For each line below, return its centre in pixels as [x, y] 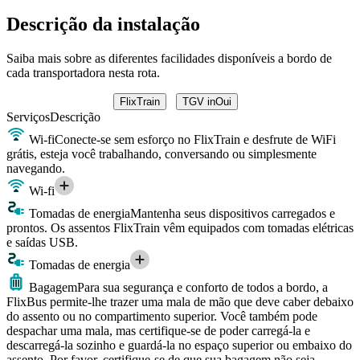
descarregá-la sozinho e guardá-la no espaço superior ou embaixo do [179, 345]
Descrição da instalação [103, 24]
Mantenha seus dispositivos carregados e [233, 213]
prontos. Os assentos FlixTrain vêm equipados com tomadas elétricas [180, 227]
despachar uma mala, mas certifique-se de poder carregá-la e [158, 330]
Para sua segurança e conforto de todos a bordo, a [202, 287]
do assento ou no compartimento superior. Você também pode [162, 316]
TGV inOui [207, 101]
